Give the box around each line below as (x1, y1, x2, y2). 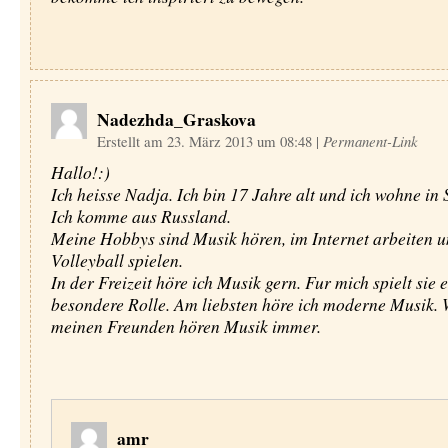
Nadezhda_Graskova (96, 106, 256, 132)
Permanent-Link (322, 131, 418, 151)
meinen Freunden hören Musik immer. (50, 314, 321, 338)
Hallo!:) (50, 160, 110, 184)
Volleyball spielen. (50, 248, 183, 272)
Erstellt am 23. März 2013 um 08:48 (96, 131, 316, 151)
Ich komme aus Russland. (50, 204, 231, 228)
